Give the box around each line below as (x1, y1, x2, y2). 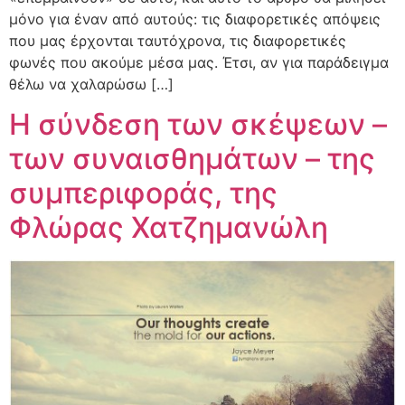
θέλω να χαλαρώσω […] (9, 74, 174, 93)
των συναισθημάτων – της (9, 141, 375, 177)
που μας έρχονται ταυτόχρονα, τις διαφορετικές (9, 31, 346, 50)
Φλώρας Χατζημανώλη (9, 210, 328, 246)
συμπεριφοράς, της (9, 175, 278, 212)
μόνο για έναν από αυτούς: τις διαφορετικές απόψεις (9, 9, 381, 28)
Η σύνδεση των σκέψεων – (9, 107, 387, 143)
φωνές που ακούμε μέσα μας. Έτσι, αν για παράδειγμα (9, 52, 389, 71)
